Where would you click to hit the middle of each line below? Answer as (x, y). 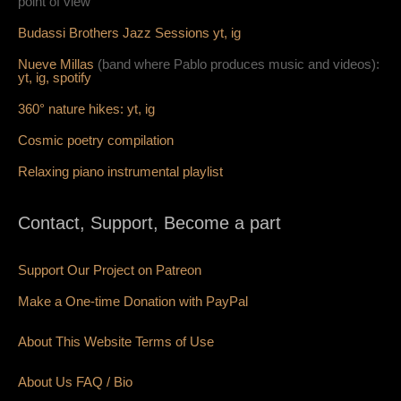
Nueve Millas (58, 64)
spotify (72, 77)
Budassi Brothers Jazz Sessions (115, 32)
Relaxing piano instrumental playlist (120, 171)
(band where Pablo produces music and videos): (239, 64)
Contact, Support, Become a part (149, 222)
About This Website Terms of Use (116, 341)
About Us (47, 381)
